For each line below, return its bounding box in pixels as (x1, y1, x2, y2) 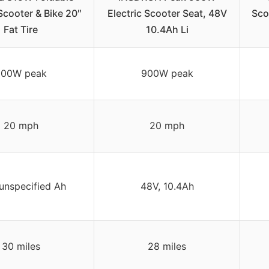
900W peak (141, 67, 193, 79)
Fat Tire (4, 23, 38, 35)
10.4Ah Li (145, 23, 189, 35)
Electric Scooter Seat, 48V (107, 7, 227, 19)
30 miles (1, 240, 40, 252)
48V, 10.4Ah (140, 180, 194, 192)
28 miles (148, 240, 186, 252)
